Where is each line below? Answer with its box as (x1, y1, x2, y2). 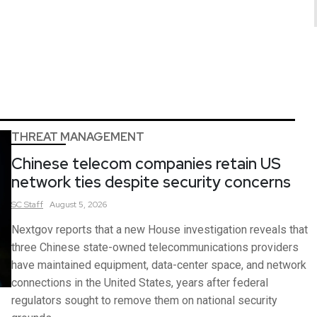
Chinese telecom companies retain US (11, 154, 281, 174)
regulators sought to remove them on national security (11, 294, 277, 307)
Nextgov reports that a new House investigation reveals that (11, 223, 308, 236)
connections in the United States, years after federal (11, 276, 268, 289)
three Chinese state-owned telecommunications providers (11, 241, 299, 254)
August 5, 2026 (50, 199, 107, 210)
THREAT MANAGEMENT (11, 129, 144, 144)
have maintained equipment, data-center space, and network (11, 258, 306, 272)
